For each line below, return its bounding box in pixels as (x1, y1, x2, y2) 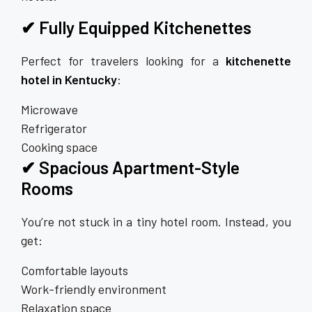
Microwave (21, 102, 78, 118)
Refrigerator (21, 120, 87, 136)
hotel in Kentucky (21, 72, 117, 88)
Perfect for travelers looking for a (21, 53, 226, 69)
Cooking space (21, 139, 97, 155)
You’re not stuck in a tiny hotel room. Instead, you (21, 214, 291, 230)
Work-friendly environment (21, 281, 166, 297)
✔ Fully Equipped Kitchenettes (21, 17, 251, 38)
